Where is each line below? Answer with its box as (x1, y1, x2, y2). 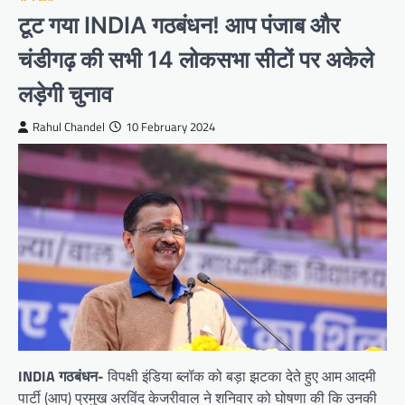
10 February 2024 (126, 118, 215, 136)
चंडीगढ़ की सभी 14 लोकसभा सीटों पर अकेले (18, 44, 373, 73)
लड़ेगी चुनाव (18, 79, 112, 108)
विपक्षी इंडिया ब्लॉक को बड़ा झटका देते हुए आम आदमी (104, 365, 376, 388)
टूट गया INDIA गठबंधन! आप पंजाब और (18, 10, 340, 39)
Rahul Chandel (33, 118, 105, 136)
